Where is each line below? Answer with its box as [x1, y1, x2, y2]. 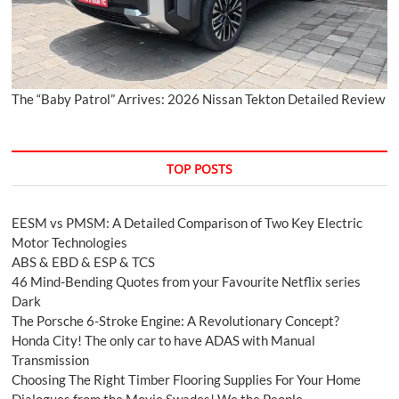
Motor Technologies [12, 233, 128, 250]
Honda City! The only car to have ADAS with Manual [12, 331, 316, 348]
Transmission [12, 351, 90, 368]
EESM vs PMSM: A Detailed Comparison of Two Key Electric [12, 214, 363, 231]
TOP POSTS [166, 159, 232, 177]
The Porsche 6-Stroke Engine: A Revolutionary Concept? [12, 312, 340, 329]
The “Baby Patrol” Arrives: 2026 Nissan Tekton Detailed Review [12, 90, 386, 107]
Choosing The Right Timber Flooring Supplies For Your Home [12, 370, 362, 387]
